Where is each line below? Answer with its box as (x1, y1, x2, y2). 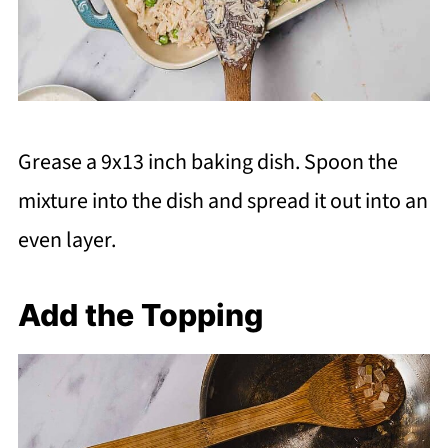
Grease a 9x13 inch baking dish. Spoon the (17, 145, 398, 178)
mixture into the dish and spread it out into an (17, 184, 428, 217)
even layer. (17, 223, 116, 256)
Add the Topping (17, 296, 263, 333)
